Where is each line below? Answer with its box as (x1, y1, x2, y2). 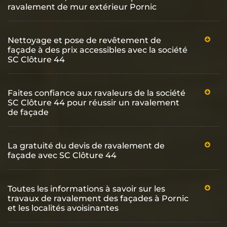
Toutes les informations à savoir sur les (8, 183, 165, 194)
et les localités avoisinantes (8, 203, 119, 213)
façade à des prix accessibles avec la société (8, 45, 187, 55)
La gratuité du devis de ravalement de (8, 140, 165, 150)
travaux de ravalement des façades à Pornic (8, 193, 188, 203)
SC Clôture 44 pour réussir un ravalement (8, 97, 179, 107)
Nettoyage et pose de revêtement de (8, 35, 161, 45)
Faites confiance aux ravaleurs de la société (8, 88, 185, 98)
